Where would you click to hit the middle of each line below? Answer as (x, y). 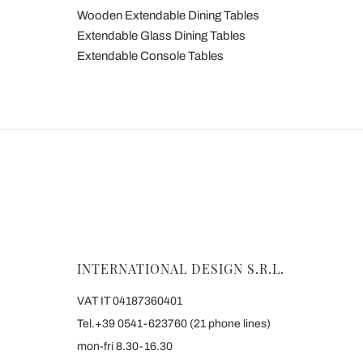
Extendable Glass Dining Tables (161, 36)
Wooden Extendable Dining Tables (168, 16)
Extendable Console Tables (150, 56)
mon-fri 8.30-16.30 (125, 347)
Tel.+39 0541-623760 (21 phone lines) (174, 324)
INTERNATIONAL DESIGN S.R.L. (181, 269)
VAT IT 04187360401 (130, 301)
